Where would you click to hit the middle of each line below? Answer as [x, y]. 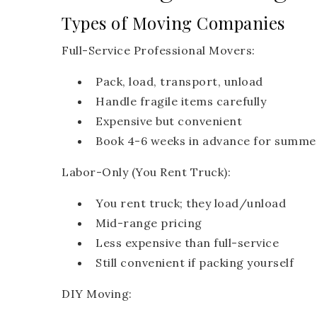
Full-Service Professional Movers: [158, 51]
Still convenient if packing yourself [195, 263]
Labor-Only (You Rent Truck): [146, 172]
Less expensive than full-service [187, 243]
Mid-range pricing [149, 223]
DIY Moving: [97, 294]
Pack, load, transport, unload [179, 82]
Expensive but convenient [169, 121]
